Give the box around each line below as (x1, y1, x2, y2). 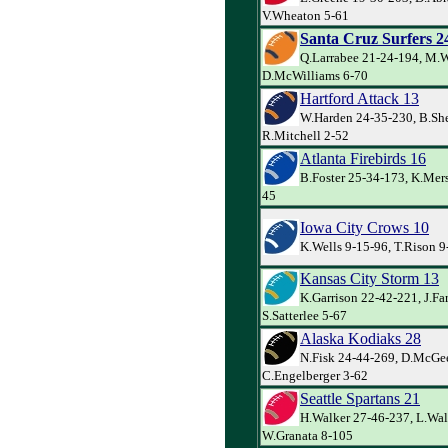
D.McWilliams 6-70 (262, 67, 368, 83)
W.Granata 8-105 (262, 427, 353, 443)
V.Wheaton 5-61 (262, 7, 349, 23)
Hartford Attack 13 (300, 89, 419, 107)
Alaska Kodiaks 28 (300, 329, 421, 347)
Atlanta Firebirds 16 (300, 149, 426, 167)
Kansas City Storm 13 (300, 269, 439, 287)
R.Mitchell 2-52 (262, 127, 349, 143)
